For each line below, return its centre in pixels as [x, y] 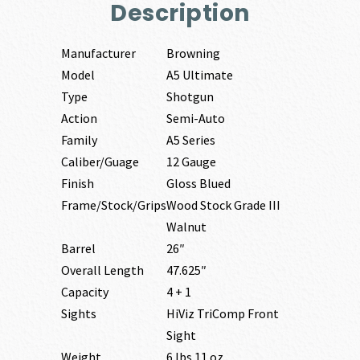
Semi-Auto [195, 118]
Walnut [186, 226]
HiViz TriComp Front [222, 313]
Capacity [84, 291]
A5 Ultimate [199, 74]
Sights [78, 313]
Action [79, 118]
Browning [193, 53]
